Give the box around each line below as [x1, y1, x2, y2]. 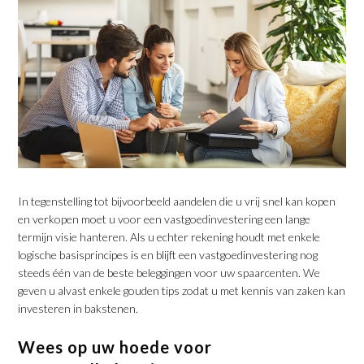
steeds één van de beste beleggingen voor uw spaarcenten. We [18, 265, 321, 279]
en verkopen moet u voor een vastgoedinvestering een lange [18, 211, 311, 226]
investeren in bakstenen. [18, 301, 139, 315]
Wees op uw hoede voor [18, 336, 213, 357]
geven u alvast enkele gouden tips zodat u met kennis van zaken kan [18, 283, 346, 297]
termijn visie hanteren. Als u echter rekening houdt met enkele [18, 229, 321, 244]
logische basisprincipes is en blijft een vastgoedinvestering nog [18, 247, 318, 262]
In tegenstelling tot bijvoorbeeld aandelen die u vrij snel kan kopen [18, 193, 336, 208]
